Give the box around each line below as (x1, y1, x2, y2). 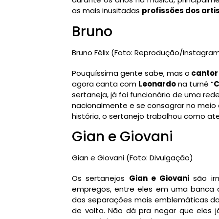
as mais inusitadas (72, 5, 142, 16)
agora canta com (72, 78, 138, 89)
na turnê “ (176, 78, 214, 89)
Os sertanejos (72, 173, 129, 184)
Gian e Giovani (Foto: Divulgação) (72, 153, 193, 163)
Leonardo (138, 78, 176, 89)
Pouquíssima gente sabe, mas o (72, 67, 190, 78)
